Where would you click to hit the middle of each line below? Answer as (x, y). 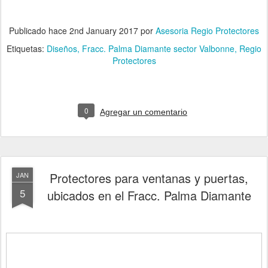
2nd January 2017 (104, 30)
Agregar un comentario (144, 112)
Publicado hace (39, 30)
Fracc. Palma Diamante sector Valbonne (158, 48)
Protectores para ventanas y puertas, (149, 178)
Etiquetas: (27, 48)
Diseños (62, 48)
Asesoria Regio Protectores (207, 30)
